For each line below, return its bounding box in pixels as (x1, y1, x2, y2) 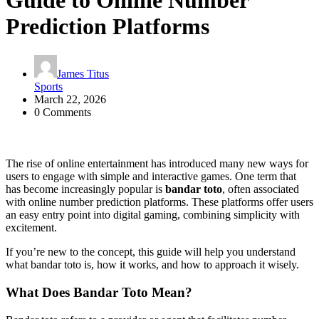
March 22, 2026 (34, 93, 106, 106)
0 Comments (34, 106, 91, 119)
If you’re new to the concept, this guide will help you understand (6, 246, 296, 258)
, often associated (222, 183, 299, 196)
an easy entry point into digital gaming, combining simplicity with (6, 209, 300, 221)
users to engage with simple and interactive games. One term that (6, 170, 296, 183)
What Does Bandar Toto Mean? (6, 285, 192, 300)
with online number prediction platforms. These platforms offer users (6, 196, 313, 209)
